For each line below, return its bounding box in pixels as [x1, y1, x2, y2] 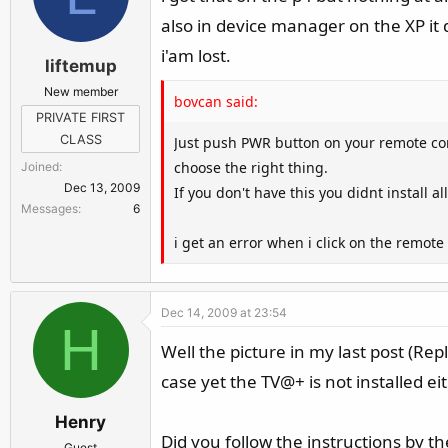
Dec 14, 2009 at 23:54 [161, 305, 287, 320]
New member [43, 83, 118, 99]
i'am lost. [161, 44, 231, 67]
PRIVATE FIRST [36, 109, 125, 125]
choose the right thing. [174, 157, 328, 177]
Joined [21, 158, 59, 174]
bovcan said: [174, 91, 258, 111]
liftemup [44, 55, 117, 76]
